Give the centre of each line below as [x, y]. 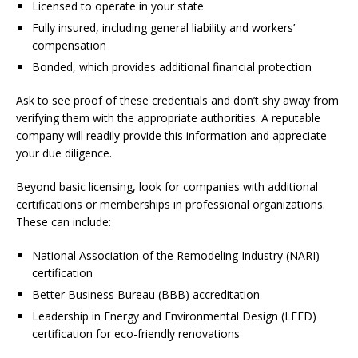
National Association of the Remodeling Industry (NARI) [176, 255]
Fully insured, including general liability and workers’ [163, 27]
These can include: [64, 221]
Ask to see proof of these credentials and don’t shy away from [177, 100]
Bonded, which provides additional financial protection [172, 66]
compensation [69, 45]
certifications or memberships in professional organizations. [171, 204]
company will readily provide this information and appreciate [171, 135]
